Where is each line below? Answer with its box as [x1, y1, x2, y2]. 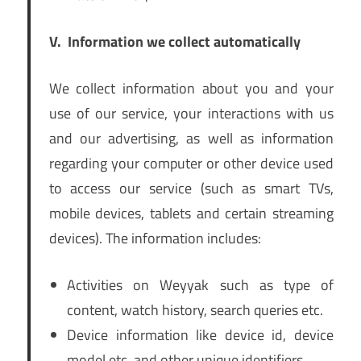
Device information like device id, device [67, 324, 334, 346]
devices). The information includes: [48, 227, 261, 250]
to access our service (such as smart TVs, [48, 177, 334, 200]
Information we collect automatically [67, 31, 301, 53]
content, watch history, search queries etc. [67, 299, 323, 322]
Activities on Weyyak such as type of [67, 274, 334, 297]
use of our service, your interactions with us [48, 102, 334, 125]
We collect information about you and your [48, 77, 334, 100]
